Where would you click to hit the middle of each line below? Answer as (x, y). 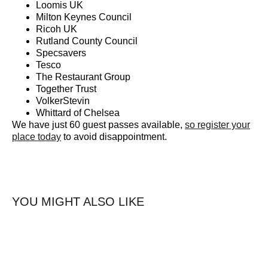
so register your (217, 125)
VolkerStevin (64, 101)
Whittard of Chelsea (78, 113)
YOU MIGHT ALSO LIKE (78, 201)
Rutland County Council (88, 41)
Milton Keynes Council (84, 17)
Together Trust (67, 89)
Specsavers (61, 53)
